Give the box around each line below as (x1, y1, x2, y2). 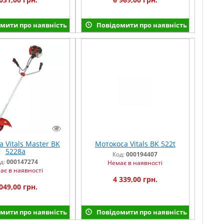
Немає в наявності (107, 158, 163, 167)
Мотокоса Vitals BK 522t (94, 139, 175, 149)
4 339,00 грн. (112, 174, 157, 184)
